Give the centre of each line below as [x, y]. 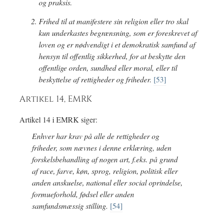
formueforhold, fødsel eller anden [83, 194]
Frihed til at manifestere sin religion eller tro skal [114, 21]
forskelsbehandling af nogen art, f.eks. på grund [105, 159]
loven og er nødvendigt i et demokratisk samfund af [117, 45]
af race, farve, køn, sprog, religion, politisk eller [105, 171]
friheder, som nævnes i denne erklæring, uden [101, 148]
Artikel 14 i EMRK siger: [58, 120]
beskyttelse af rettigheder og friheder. [96, 79]
